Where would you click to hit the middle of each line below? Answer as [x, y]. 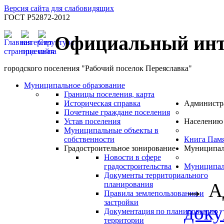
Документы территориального [156, 175]
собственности [89, 139]
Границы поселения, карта [109, 94]
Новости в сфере [132, 157]
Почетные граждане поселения [117, 112]
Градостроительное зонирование [120, 148]
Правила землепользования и [154, 193]
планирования [128, 184]
